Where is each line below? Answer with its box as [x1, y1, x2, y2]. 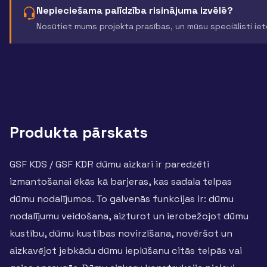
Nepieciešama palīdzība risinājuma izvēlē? [36, 4, 233, 17]
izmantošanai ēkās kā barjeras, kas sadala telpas [10, 175, 232, 188]
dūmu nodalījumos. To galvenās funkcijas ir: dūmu [10, 193, 234, 205]
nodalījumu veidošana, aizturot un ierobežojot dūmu [10, 210, 249, 222]
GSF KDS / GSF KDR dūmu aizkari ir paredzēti [10, 158, 209, 170]
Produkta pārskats [10, 123, 148, 142]
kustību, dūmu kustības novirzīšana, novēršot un [10, 227, 232, 240]
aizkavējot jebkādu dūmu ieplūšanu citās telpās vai [10, 244, 242, 257]
